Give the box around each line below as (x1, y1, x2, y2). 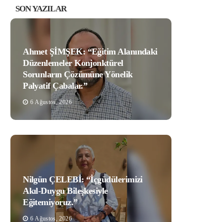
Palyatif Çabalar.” (23, 80, 88, 91)
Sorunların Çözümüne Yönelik (23, 69, 133, 79)
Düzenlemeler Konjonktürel (23, 57, 123, 68)
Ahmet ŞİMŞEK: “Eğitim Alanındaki (23, 46, 158, 56)
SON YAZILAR (15, 3, 66, 13)
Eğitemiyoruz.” (23, 197, 78, 207)
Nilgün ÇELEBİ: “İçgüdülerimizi (23, 174, 143, 184)
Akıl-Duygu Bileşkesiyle (23, 185, 108, 196)
